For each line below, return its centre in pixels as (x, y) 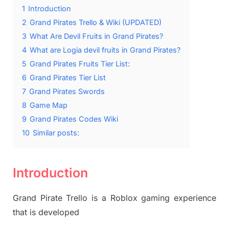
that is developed (46, 212)
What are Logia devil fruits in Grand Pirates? (105, 50)
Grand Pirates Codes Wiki (74, 119)
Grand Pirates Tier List (68, 78)
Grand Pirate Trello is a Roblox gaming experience (114, 198)
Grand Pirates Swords (67, 91)
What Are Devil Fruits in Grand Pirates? (96, 36)
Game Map (49, 105)
